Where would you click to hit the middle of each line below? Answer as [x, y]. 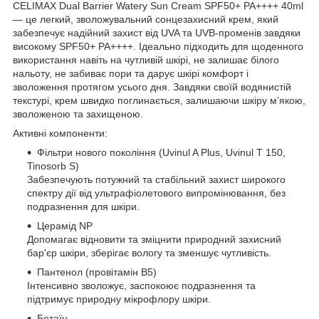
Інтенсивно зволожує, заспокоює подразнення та [141, 285]
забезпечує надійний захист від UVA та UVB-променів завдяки [157, 32]
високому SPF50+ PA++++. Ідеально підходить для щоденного [158, 46]
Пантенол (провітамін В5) [97, 272]
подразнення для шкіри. [83, 206]
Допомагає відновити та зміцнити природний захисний [154, 239]
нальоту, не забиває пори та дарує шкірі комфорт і [131, 73]
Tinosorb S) [53, 166]
